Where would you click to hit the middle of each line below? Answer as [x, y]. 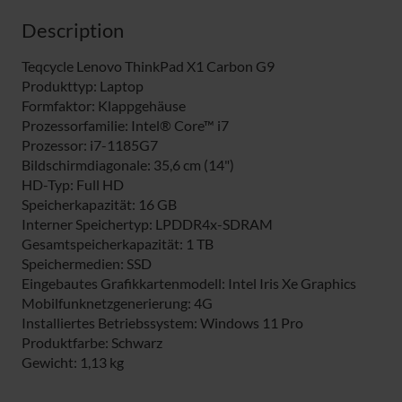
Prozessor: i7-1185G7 [90, 145]
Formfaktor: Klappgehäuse [104, 106]
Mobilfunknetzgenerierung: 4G [117, 303]
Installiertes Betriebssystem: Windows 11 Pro [162, 323]
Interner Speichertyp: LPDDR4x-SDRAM [147, 224]
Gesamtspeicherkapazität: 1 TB [118, 244]
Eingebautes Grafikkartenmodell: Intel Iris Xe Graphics [189, 284]
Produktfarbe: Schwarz [92, 343]
